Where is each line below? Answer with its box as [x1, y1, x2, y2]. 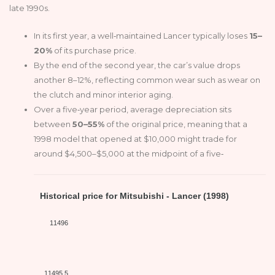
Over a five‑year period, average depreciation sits [34, 104, 231, 114]
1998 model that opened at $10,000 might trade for [34, 133, 237, 144]
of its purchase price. [52, 45, 136, 55]
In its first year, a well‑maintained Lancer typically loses [34, 30, 249, 41]
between [34, 118, 72, 129]
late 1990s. [9, 2, 50, 13]
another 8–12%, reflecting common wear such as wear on [34, 74, 260, 85]
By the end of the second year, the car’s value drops [34, 60, 240, 70]
